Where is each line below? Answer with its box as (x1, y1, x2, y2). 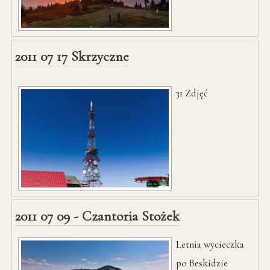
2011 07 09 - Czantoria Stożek (15, 207, 180, 225)
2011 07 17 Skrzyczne (15, 48, 130, 66)
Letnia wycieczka (176, 237, 245, 251)
